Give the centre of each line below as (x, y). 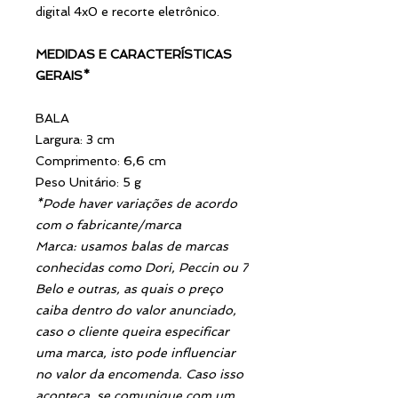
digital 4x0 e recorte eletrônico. (127, 11)
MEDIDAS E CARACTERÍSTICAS (134, 54)
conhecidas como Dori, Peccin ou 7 (142, 267)
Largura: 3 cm (75, 139)
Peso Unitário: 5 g (88, 182)
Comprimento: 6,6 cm (101, 160)
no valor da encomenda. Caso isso (139, 374)
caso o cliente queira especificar (132, 331)
